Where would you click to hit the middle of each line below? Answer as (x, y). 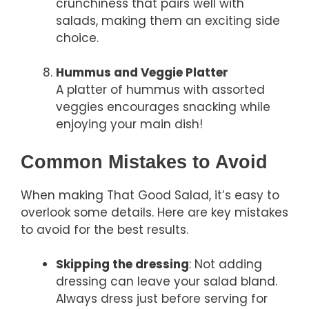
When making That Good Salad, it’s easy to (150, 195)
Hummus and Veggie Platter (142, 73)
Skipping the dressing (122, 265)
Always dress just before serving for (162, 299)
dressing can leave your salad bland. (167, 282)
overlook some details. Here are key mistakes (154, 212)
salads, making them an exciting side (168, 20)
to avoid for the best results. (104, 229)
